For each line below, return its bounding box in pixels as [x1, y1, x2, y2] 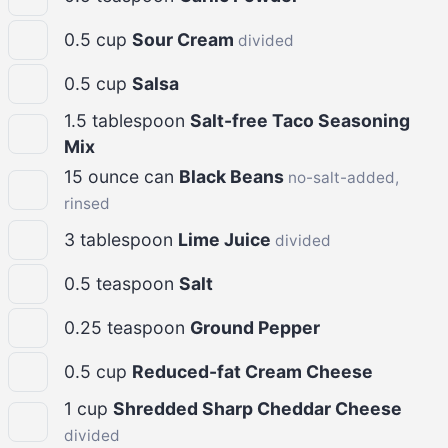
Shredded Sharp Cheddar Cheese [113, 397, 402, 419]
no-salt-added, [288, 167, 399, 187]
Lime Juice [178, 228, 275, 250]
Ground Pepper [190, 316, 320, 338]
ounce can [88, 165, 179, 187]
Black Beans [179, 165, 288, 187]
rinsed [64, 193, 110, 213]
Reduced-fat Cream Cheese [132, 360, 373, 382]
